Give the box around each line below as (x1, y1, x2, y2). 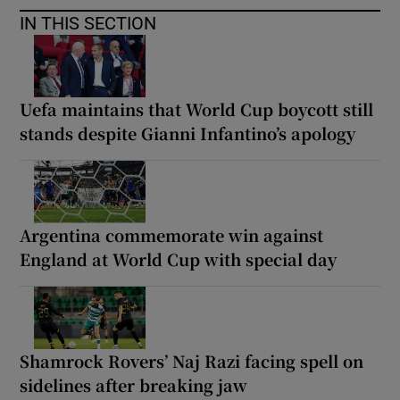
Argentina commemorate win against (20, 222, 324, 246)
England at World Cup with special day (20, 246, 337, 271)
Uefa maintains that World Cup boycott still (20, 96, 374, 121)
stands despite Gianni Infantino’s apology (20, 121, 356, 145)
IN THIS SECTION (20, 13, 157, 32)
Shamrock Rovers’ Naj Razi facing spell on (20, 348, 364, 372)
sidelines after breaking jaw (20, 372, 248, 396)
